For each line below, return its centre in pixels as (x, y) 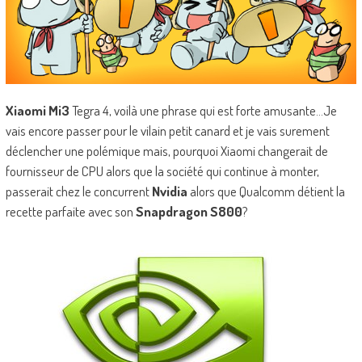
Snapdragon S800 (189, 211)
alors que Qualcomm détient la (266, 191)
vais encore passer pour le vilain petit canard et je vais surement (167, 130)
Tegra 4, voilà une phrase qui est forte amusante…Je (203, 110)
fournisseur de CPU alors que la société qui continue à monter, (162, 170)
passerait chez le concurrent (78, 191)
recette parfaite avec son (70, 211)
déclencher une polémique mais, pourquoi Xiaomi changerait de (166, 150)
